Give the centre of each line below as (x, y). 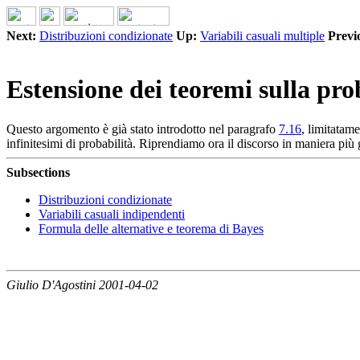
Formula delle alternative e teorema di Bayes (151, 228)
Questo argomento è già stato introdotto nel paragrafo (143, 129)
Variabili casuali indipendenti (112, 214)
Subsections (38, 172)
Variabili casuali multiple (262, 36)
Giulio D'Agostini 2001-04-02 (82, 284)
